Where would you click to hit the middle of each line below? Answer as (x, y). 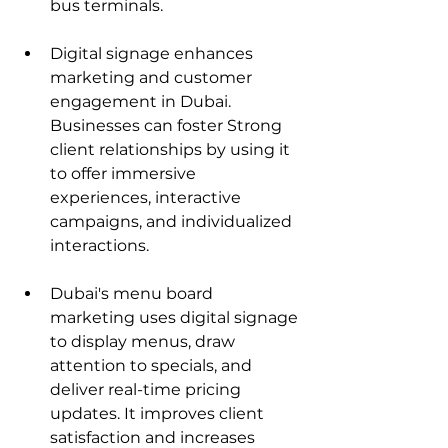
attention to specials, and (153, 365)
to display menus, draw (144, 341)
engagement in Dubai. (142, 101)
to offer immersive (125, 173)
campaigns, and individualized (173, 221)
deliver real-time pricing (147, 389)
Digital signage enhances (153, 53)
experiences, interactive (147, 197)
